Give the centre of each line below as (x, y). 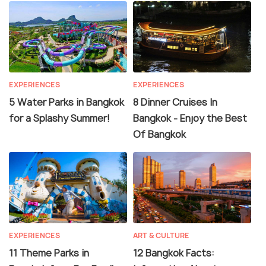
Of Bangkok (159, 134)
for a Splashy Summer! (59, 118)
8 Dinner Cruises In (175, 102)
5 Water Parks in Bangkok (66, 102)
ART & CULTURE (161, 235)
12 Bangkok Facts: (174, 253)
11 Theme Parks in (49, 253)
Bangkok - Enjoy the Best (190, 118)
